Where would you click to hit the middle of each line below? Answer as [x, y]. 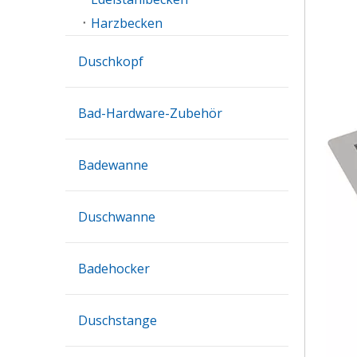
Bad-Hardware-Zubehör [150, 113]
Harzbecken [127, 23]
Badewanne [113, 165]
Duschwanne [117, 217]
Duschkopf [111, 61]
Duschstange [118, 320]
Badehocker [114, 269]
